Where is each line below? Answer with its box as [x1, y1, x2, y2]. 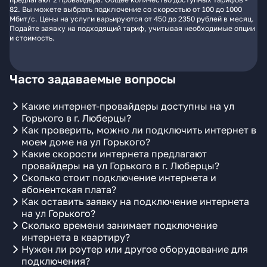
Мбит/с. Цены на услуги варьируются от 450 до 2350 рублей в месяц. [10, 14, 254, 23]
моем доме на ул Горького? [21, 136, 150, 148]
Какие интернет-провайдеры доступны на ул [21, 100, 234, 112]
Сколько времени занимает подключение [21, 219, 218, 231]
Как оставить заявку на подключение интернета [21, 195, 249, 207]
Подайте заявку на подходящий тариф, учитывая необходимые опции [10, 24, 255, 33]
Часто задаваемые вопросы [10, 72, 176, 86]
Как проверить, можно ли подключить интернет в [21, 124, 256, 136]
